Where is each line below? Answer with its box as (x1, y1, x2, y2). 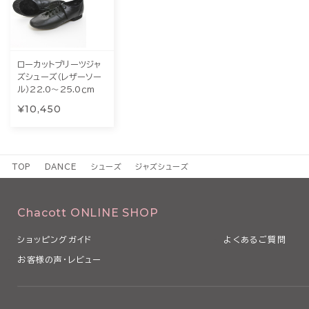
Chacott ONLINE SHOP (17, 206, 159, 219)
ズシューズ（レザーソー (17, 72, 102, 81)
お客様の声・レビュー (17, 255, 102, 263)
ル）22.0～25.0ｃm (17, 84, 95, 93)
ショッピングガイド (17, 235, 92, 243)
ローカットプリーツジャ (17, 59, 101, 68)
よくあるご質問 (223, 235, 286, 243)
